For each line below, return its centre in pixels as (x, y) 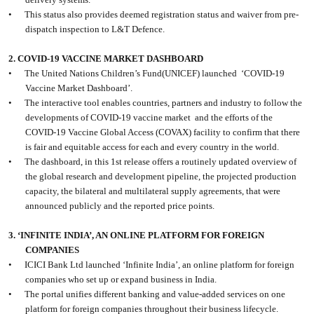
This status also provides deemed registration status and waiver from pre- (162, 15)
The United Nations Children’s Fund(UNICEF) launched (131, 74)
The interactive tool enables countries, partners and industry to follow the (164, 103)
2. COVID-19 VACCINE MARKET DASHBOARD (106, 59)
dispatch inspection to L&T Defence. (95, 29)
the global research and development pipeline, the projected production (161, 177)
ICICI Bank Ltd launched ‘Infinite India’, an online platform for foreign (160, 265)
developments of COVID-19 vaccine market (108, 118)
